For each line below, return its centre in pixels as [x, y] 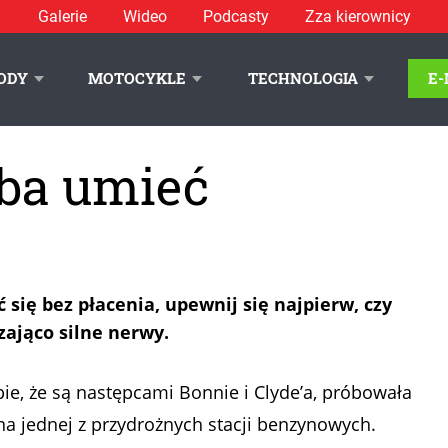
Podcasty [235, 16]
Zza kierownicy [357, 16]
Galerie [62, 16]
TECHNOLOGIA [303, 78]
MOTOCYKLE [137, 78]
